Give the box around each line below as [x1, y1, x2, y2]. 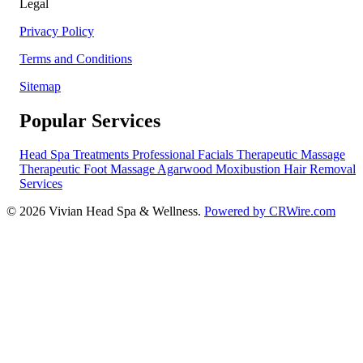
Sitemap [19, 79, 61, 93]
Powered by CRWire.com [204, 204, 335, 219]
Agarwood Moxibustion [157, 162, 284, 177]
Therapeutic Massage [237, 147, 345, 162]
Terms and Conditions [19, 51, 132, 66]
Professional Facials [132, 147, 237, 162]
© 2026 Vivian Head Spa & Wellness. [6, 204, 204, 219]
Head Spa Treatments [19, 147, 132, 162]
